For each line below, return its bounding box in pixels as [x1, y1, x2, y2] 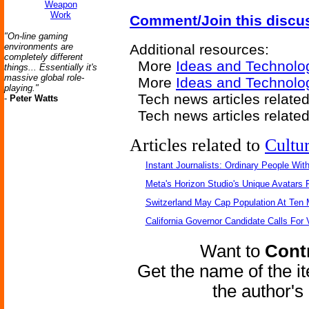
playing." [4, 83, 39, 93]
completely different [4, 52, 83, 62]
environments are [4, 41, 73, 52]
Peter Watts [10, 93, 58, 103]
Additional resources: [130, 41, 269, 57]
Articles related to [130, 135, 265, 155]
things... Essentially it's [4, 62, 97, 72]
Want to [200, 241, 265, 261]
